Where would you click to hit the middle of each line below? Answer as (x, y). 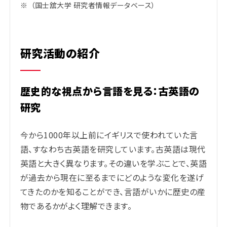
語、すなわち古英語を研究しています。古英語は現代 (113, 149)
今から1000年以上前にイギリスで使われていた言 (109, 135)
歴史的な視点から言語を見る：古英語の (110, 91)
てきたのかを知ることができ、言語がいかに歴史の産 (113, 191)
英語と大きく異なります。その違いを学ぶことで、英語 (114, 163)
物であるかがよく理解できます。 (76, 205)
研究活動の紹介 (60, 52)
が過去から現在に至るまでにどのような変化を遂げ (112, 177)
